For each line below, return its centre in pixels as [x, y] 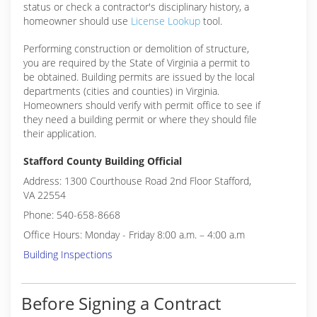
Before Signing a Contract [121, 303]
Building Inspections [68, 254]
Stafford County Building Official [103, 161]
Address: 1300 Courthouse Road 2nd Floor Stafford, [137, 181]
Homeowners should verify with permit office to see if [142, 105]
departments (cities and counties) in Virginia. [121, 91]
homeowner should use [77, 21]
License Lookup [166, 21]
